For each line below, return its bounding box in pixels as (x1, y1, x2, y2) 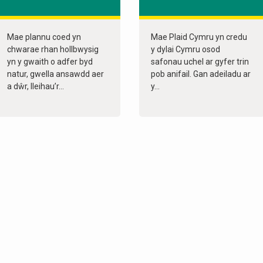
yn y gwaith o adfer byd (7, 57, 93, 67)
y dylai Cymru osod (151, 45, 221, 55)
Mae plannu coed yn (7, 32, 81, 42)
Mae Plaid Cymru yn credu (151, 32, 248, 42)
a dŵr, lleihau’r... (7, 82, 64, 92)
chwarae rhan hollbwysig (7, 45, 99, 55)
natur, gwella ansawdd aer (7, 69, 104, 79)
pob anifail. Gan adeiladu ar (151, 69, 251, 79)
